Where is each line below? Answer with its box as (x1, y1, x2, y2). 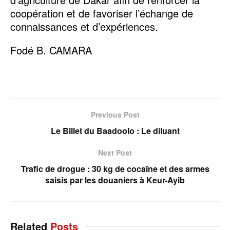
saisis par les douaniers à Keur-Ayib (45, 174, 185, 186)
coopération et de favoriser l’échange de (10, 5, 193, 21)
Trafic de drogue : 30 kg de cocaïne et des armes (21, 162, 209, 175)
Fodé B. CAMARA (10, 42, 92, 57)
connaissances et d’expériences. (10, 18, 158, 34)
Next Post (98, 147, 132, 158)
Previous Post (90, 109, 140, 120)
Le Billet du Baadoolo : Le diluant (50, 124, 180, 137)
